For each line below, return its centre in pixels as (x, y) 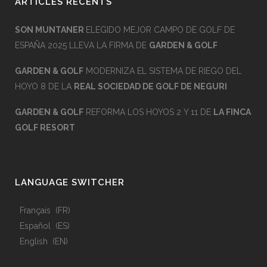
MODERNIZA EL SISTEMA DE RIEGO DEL (162, 71)
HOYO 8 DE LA (44, 86)
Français (35, 210)
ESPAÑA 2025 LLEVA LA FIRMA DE (82, 45)
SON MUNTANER (50, 30)
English (34, 241)
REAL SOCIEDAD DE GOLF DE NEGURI (150, 86)
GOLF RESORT (45, 128)
